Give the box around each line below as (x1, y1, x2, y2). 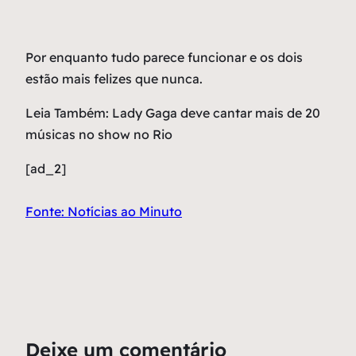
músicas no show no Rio (25, 126, 172, 143)
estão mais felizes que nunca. (25, 71, 206, 87)
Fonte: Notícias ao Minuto (25, 203, 182, 220)
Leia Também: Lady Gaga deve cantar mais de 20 (25, 105, 320, 122)
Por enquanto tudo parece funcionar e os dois (25, 49, 303, 66)
